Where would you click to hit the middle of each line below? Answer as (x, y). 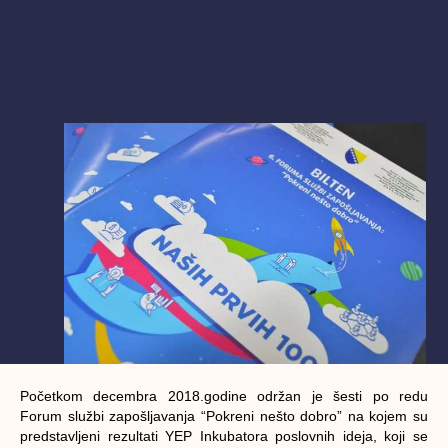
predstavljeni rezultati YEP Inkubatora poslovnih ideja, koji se (224, 435)
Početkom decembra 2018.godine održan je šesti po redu (224, 395)
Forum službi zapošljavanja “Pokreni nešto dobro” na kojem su (224, 415)
